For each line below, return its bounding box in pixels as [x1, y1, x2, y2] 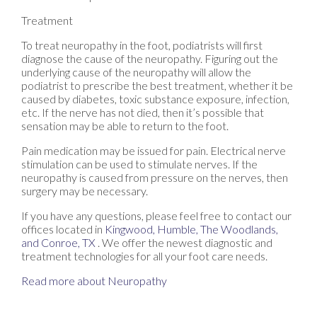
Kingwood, [105, 221, 155, 236]
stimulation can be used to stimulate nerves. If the [21, 156, 258, 171]
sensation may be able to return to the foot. [21, 118, 229, 132]
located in [54, 221, 105, 236]
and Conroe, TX [21, 235, 96, 249]
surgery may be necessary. [21, 183, 148, 197]
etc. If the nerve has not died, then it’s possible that [21, 105, 264, 119]
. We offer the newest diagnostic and [98, 235, 272, 249]
